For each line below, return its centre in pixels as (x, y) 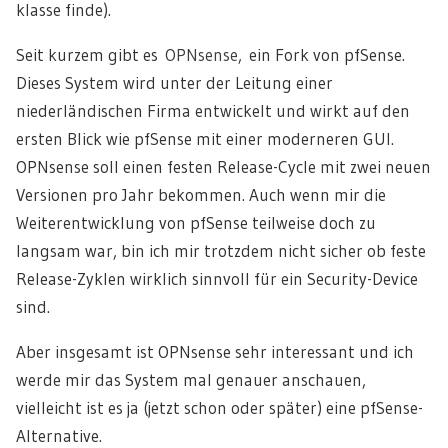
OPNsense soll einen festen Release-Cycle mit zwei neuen (223, 166)
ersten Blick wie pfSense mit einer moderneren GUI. (205, 138)
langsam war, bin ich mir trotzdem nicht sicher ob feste (221, 250)
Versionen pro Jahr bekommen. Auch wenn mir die (201, 194)
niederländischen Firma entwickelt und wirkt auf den (213, 110)
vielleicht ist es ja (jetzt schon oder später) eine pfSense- (219, 407)
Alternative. (59, 435)
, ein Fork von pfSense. (321, 54)
